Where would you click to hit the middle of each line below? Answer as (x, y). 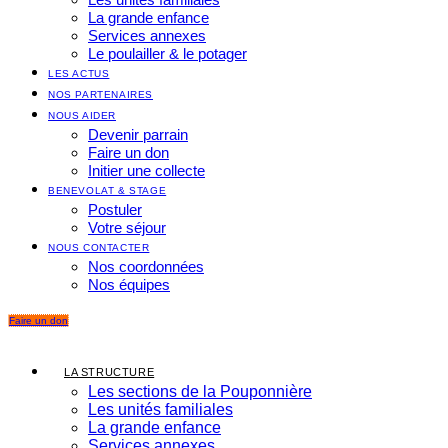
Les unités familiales (160, 409)
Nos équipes (129, 284)
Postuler (115, 209)
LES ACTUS (79, 73)
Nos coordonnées (146, 266)
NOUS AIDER (82, 115)
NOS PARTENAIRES (100, 94)
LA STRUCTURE (109, 372)
